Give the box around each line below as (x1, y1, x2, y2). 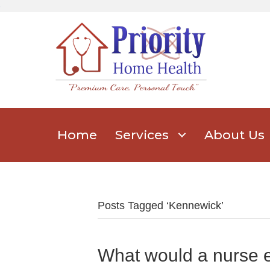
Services (115, 127, 169, 143)
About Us (204, 127, 265, 143)
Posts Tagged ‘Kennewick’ (98, 199, 224, 212)
